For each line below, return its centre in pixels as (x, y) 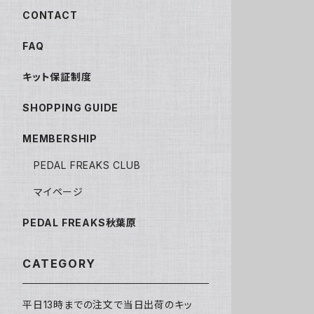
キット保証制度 (57, 77)
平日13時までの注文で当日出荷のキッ (108, 305)
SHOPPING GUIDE (71, 108)
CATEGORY (59, 264)
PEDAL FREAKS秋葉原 (80, 223)
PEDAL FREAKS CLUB (87, 165)
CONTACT (50, 15)
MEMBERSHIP (60, 139)
